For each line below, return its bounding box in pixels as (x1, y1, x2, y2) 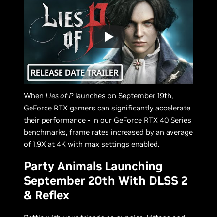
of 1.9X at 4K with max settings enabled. (24, 139, 160, 149)
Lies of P (46, 91, 74, 100)
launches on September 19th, (73, 91, 173, 100)
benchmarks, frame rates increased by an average (24, 127, 193, 137)
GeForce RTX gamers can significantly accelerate (24, 103, 191, 112)
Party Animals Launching (24, 158, 163, 173)
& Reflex (24, 187, 70, 202)
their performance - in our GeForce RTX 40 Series (24, 115, 192, 124)
